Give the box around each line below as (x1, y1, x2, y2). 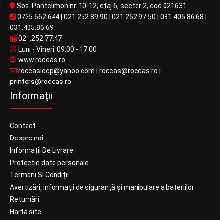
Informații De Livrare (10, 146, 73, 154)
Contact (10, 122, 36, 130)
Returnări (10, 195, 39, 203)
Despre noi (10, 134, 43, 142)
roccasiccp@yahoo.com (18, 67, 95, 75)
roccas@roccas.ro (99, 67, 158, 75)
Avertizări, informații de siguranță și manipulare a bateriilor (10, 183, 194, 191)
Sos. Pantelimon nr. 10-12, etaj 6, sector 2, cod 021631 (15, 2, 187, 10)
